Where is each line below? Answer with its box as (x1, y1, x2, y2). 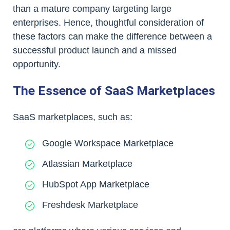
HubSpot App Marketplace (42, 179, 149, 189)
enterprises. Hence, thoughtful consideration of (13, 17, 204, 28)
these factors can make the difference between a (13, 31, 212, 42)
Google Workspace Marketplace (42, 138, 174, 149)
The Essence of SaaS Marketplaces (13, 83, 215, 99)
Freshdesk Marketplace (42, 199, 138, 210)
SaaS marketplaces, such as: (13, 112, 132, 123)
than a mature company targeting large (13, 4, 171, 14)
